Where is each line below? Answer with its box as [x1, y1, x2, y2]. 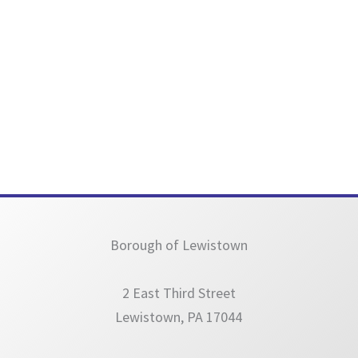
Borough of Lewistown [109, 235, 248, 254]
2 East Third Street [121, 283, 236, 302]
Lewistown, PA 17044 [115, 307, 243, 326]
